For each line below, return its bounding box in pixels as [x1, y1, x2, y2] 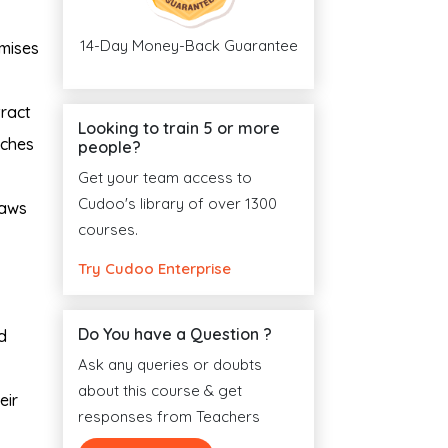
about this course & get [78, 381, 242, 400]
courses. [78, 220, 138, 239]
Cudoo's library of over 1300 [78, 194, 277, 213]
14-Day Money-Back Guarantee [79, 36, 298, 55]
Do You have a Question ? [78, 324, 272, 344]
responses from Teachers [78, 407, 260, 426]
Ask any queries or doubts [78, 355, 262, 374]
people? [78, 137, 141, 157]
